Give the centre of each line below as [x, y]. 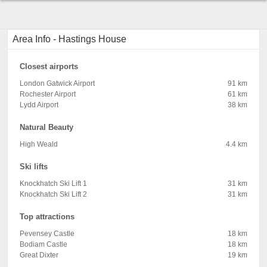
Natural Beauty [46, 127]
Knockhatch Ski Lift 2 [53, 194]
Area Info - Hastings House [69, 39]
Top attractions [47, 217]
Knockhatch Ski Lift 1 [53, 184]
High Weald [39, 144]
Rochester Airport [48, 94]
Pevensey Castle [47, 234]
